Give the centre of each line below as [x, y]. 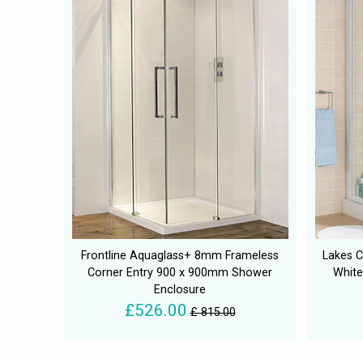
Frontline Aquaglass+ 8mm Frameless [180, 256]
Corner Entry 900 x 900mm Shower [180, 273]
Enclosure [180, 290]
